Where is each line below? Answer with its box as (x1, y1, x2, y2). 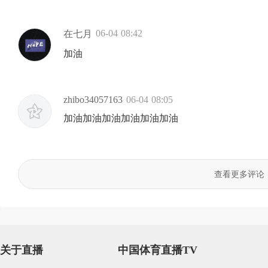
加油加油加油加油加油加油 (63, 113, 178, 124)
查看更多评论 (214, 170, 264, 179)
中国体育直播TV (118, 244, 197, 257)
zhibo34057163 (63, 95, 123, 105)
